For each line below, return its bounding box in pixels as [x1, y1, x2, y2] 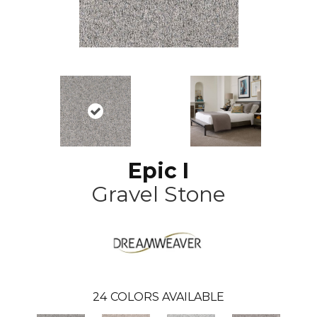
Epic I [128, 158, 189, 185]
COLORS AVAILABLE [110, 289, 224, 304]
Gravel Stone [91, 181, 226, 208]
